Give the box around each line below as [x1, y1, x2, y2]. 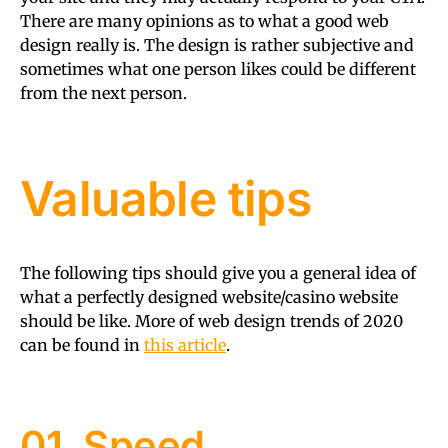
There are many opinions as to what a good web [20, 10, 389, 31]
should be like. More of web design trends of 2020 [20, 310, 403, 331]
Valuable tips [20, 168, 312, 228]
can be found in [20, 334, 144, 355]
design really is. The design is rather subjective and [20, 34, 414, 55]
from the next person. [20, 82, 187, 103]
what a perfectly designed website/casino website [20, 286, 398, 307]
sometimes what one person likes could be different [20, 58, 416, 79]
